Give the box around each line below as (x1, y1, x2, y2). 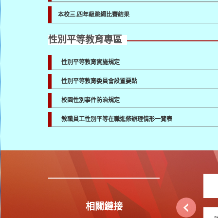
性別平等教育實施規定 (61, 59, 120, 66)
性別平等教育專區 (48, 35, 122, 45)
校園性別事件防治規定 (61, 97, 120, 104)
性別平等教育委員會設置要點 (61, 78, 137, 85)
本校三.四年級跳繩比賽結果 (58, 11, 129, 18)
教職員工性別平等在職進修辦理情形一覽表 (61, 116, 172, 123)
